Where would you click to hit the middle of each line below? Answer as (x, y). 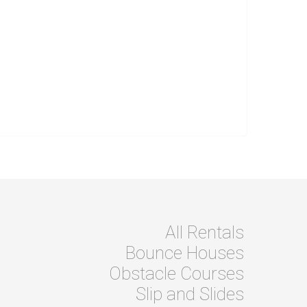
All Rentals (205, 233)
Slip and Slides (190, 294)
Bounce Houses (185, 253)
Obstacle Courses (176, 274)
